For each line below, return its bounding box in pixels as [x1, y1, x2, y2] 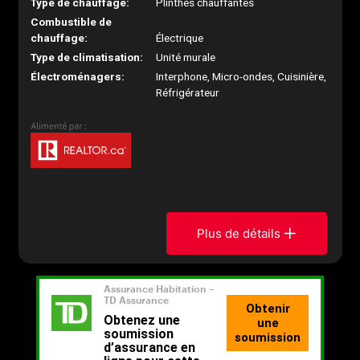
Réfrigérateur [156, 86, 220, 99]
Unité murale [156, 51, 216, 63]
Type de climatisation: [30, 51, 143, 63]
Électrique [156, 31, 204, 44]
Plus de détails [197, 225, 281, 241]
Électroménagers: [30, 70, 125, 83]
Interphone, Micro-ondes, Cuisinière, [156, 70, 327, 83]
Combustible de [30, 15, 112, 28]
